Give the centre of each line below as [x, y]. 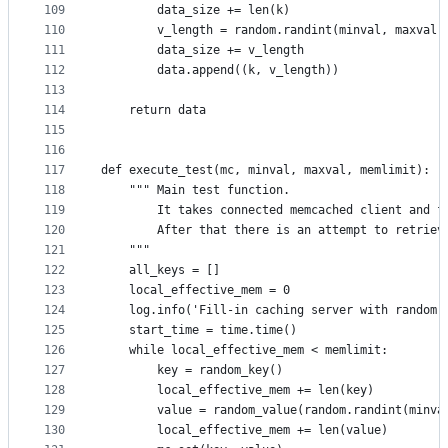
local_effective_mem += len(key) [237, 390]
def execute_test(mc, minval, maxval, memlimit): [265, 170]
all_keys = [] [160, 270]
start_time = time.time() [199, 330]
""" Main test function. [195, 190]
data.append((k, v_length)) [220, 70]
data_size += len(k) [195, 10]
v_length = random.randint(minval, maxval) [272, 30]
